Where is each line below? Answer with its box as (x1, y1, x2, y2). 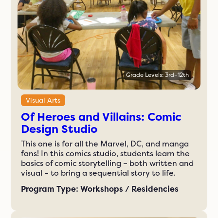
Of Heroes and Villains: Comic (21, 109, 182, 125)
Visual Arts (26, 96, 61, 105)
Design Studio (21, 122, 98, 137)
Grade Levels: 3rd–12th (126, 71, 189, 79)
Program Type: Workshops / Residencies (21, 183, 179, 194)
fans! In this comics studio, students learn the (21, 148, 190, 159)
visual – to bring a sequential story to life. (21, 167, 176, 178)
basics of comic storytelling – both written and (21, 158, 194, 168)
